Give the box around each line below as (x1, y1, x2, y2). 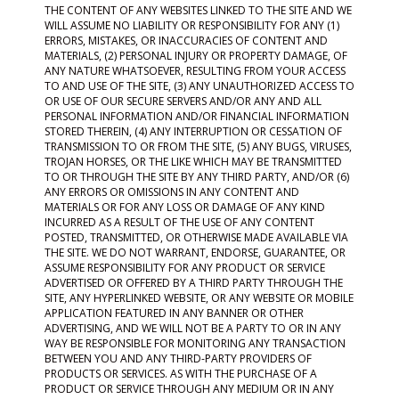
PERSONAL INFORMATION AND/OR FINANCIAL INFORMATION (45, 109, 349, 124)
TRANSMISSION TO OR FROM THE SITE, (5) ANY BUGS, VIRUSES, (45, 139, 352, 154)
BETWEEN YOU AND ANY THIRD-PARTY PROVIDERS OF (45, 351, 312, 366)
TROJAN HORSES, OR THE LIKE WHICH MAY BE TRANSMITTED (45, 154, 342, 169)
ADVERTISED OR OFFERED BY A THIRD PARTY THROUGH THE (45, 275, 343, 290)
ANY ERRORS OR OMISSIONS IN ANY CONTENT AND (45, 184, 299, 199)
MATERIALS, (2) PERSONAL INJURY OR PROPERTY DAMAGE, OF (45, 48, 347, 63)
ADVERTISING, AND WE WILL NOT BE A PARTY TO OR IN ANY (45, 321, 341, 336)
